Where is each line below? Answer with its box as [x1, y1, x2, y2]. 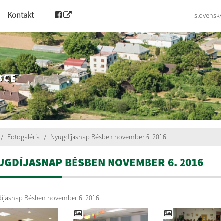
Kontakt [7, 10, 34, 20]
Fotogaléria [7, 132, 40, 141]
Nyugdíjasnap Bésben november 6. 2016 [50, 132, 166, 141]
